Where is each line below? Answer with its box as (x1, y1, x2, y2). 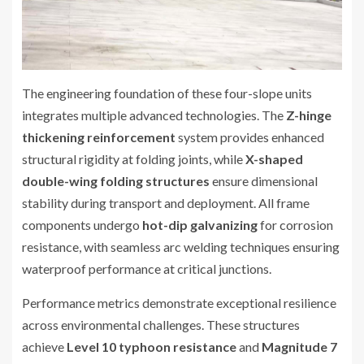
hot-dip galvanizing (142, 216, 258, 232)
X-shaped (245, 150, 303, 167)
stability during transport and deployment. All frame (22, 194, 310, 210)
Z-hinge (286, 106, 331, 123)
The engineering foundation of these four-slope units (22, 84, 312, 101)
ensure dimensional (210, 172, 318, 188)
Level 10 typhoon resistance (67, 338, 236, 354)
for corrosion (258, 216, 333, 232)
